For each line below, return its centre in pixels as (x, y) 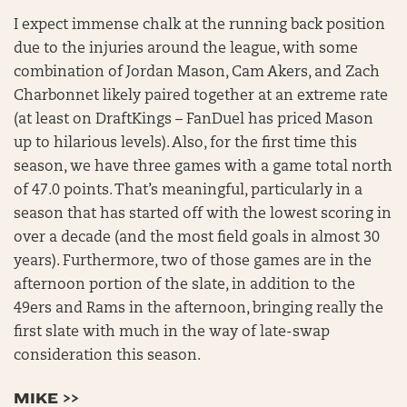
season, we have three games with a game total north (203, 167)
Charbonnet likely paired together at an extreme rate (201, 96)
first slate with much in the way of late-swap (172, 333)
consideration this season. (109, 356)
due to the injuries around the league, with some (186, 49)
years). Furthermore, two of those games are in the (193, 262)
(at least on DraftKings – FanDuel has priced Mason (194, 120)
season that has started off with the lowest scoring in (203, 214)
